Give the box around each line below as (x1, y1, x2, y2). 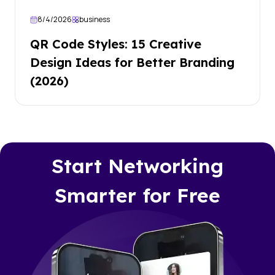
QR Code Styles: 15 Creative (30, 36, 201, 52)
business (79, 14, 110, 25)
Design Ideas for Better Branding (30, 55, 234, 71)
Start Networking (52, 153, 223, 179)
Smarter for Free (55, 183, 220, 208)
